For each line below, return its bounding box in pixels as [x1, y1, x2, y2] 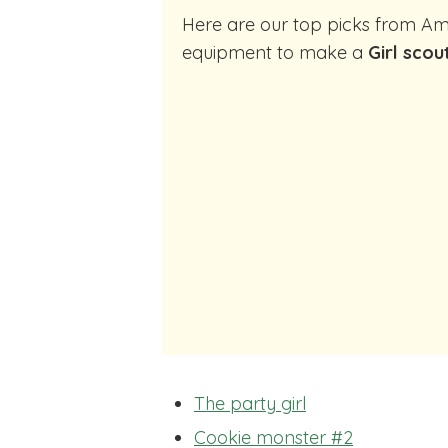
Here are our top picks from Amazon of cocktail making [182, 12, 195, 36]
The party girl [194, 391, 306, 415]
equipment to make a [182, 40, 368, 64]
